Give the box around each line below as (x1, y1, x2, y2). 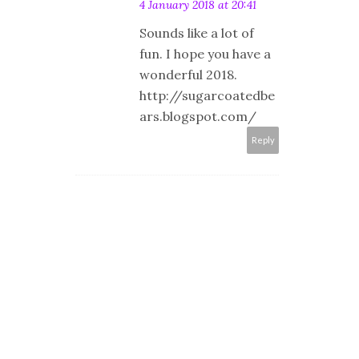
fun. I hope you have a (139, 45, 271, 62)
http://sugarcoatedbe (139, 87, 275, 103)
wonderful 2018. (139, 66, 237, 83)
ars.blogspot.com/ (139, 107, 256, 124)
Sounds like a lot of (139, 24, 254, 41)
